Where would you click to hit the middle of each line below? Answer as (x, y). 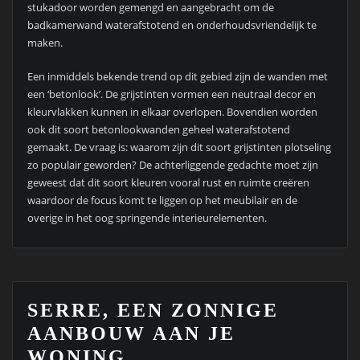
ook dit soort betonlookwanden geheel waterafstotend (158, 130)
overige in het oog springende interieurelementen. (147, 218)
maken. (45, 43)
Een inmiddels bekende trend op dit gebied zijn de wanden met (177, 77)
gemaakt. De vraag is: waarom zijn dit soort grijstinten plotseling (179, 147)
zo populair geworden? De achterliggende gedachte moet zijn (172, 165)
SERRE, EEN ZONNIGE (153, 310)
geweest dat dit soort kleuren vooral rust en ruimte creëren (168, 183)
